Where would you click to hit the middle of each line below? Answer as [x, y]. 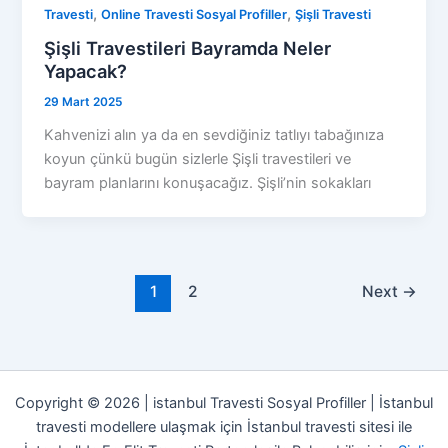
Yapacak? [86, 71]
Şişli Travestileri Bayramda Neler [188, 48]
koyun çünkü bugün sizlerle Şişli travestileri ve [198, 159]
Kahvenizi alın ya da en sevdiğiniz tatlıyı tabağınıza [214, 135]
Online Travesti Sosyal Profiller [194, 14]
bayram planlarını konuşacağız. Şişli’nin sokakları [208, 183]
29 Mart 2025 [83, 102]
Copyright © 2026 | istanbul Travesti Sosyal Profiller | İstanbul [224, 403]
